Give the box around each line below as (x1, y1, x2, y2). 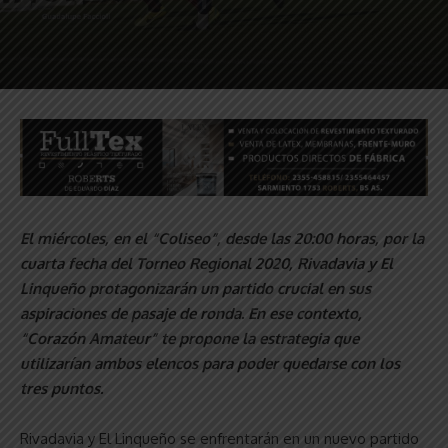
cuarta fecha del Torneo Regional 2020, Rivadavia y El (20, 253, 393, 273)
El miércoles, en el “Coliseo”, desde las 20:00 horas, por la (20, 228, 424, 248)
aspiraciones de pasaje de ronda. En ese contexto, (20, 303, 362, 323)
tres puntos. (20, 378, 103, 398)
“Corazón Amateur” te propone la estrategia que (20, 328, 359, 348)
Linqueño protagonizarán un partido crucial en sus (20, 278, 371, 298)
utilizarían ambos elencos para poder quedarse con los (20, 353, 400, 373)
